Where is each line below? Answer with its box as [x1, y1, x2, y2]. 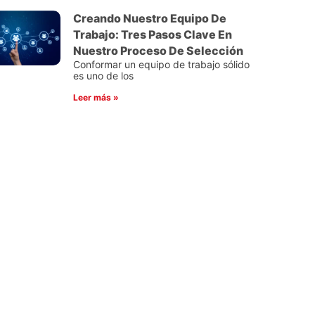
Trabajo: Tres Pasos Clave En [73, 27, 232, 41]
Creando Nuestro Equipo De [73, 11, 226, 25]
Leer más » [73, 91, 119, 103]
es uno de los [73, 69, 134, 82]
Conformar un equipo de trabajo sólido [73, 58, 250, 70]
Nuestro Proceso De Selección [73, 43, 243, 58]
